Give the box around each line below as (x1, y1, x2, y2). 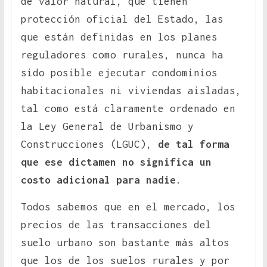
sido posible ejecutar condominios (20, 67, 218, 79)
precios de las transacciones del (20, 219, 212, 231)
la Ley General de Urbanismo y (20, 120, 194, 133)
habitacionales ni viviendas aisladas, (20, 85, 241, 97)
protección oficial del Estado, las (20, 13, 223, 26)
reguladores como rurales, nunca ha (20, 49, 223, 61)
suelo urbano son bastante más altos (20, 237, 229, 249)
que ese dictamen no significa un (20, 156, 212, 169)
